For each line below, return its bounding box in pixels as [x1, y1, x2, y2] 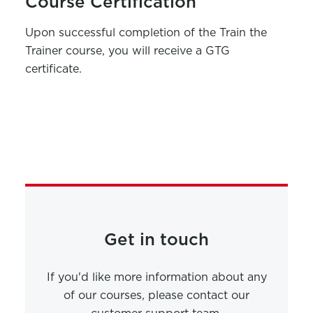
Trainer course [24, 44, 102, 58]
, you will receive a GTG [101, 44, 230, 58]
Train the [219, 26, 267, 40]
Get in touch [104, 229, 209, 250]
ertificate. [31, 62, 82, 76]
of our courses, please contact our [64, 289, 249, 303]
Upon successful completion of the [24, 26, 219, 40]
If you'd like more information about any [46, 270, 267, 284]
